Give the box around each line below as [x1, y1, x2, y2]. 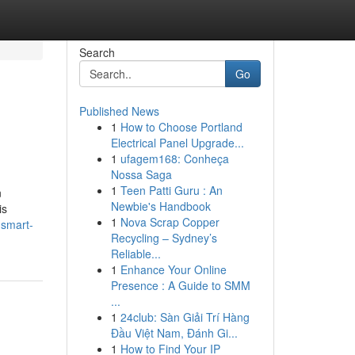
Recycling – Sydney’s [110, 230, 217, 246]
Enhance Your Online [120, 261, 227, 277]
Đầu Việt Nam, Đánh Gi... [110, 325, 238, 341]
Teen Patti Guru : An [120, 182, 223, 198]
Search [78, 44, 115, 60]
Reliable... [110, 246, 161, 261]
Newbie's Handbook [110, 198, 211, 214]
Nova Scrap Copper [120, 214, 219, 230]
